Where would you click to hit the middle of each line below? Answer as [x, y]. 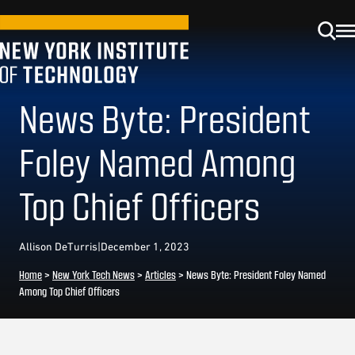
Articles [160, 275]
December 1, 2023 [145, 246]
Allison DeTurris [58, 246]
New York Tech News [94, 275]
